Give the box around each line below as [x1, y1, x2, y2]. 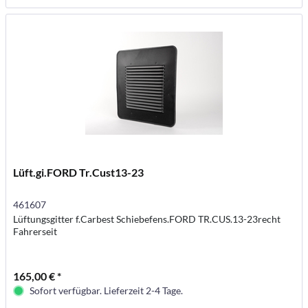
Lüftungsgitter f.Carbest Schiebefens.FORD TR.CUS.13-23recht [13, 213, 281, 225]
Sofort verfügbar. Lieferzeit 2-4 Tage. [30, 285, 184, 297]
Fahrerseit [13, 225, 58, 238]
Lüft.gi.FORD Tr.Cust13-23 [13, 166, 144, 179]
